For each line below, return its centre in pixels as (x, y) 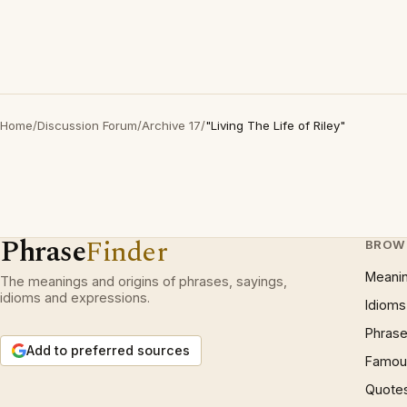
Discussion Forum (87, 125)
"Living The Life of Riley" (275, 125)
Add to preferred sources (108, 350)
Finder (127, 252)
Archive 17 (171, 125)
